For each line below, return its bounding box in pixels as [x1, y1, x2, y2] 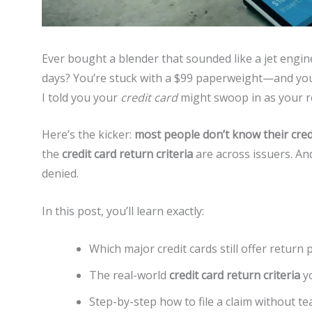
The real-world [89, 267, 169, 283]
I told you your [42, 89, 120, 105]
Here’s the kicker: [42, 127, 134, 143]
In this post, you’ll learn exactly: [42, 203, 204, 219]
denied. [42, 166, 79, 182]
